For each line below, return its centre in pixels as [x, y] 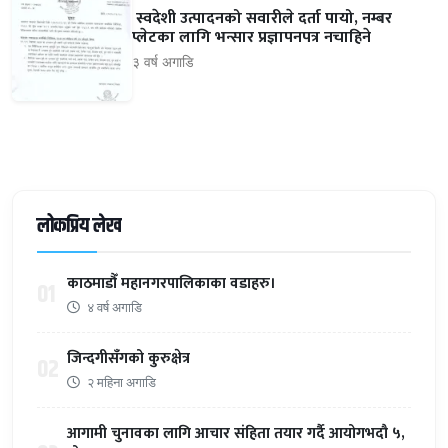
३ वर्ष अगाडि [163, 62]
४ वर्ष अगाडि [113, 306]
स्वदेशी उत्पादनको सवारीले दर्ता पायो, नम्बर [262, 19]
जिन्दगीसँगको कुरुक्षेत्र [128, 358]
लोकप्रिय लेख [79, 226]
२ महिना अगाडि [120, 381]
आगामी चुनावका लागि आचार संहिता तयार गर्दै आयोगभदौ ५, [236, 433]
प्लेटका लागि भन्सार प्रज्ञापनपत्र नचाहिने [251, 38]
